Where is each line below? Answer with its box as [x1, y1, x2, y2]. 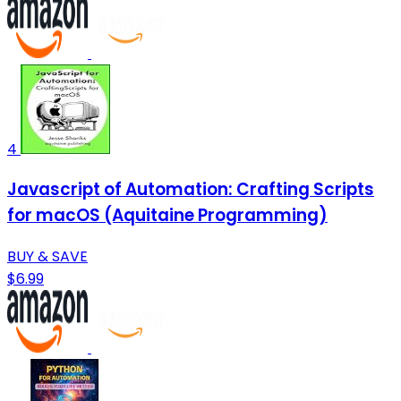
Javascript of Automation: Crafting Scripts [7, 177, 374, 202]
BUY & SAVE [7, 246, 88, 268]
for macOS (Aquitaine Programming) [7, 203, 328, 228]
